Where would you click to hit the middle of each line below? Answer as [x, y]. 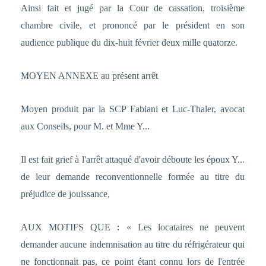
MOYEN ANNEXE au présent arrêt [89, 76]
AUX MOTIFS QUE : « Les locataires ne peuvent [133, 227]
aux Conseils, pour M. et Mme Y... [86, 126]
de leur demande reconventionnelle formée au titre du [133, 177]
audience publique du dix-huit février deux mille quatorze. [129, 43]
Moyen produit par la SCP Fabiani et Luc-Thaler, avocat [133, 109]
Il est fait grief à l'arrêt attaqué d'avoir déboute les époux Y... [133, 160]
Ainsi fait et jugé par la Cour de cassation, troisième [133, 8]
